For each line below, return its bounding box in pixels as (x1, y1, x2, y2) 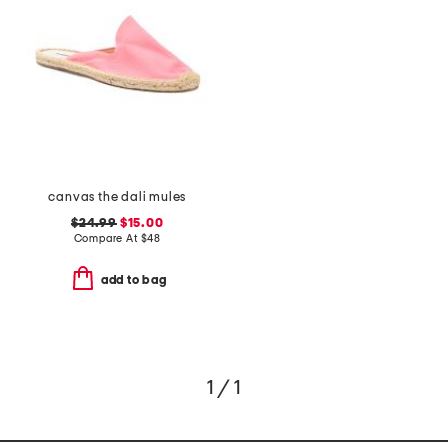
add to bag (100, 274, 167, 287)
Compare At (73, 232, 141, 244)
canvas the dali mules (48, 190, 187, 204)
